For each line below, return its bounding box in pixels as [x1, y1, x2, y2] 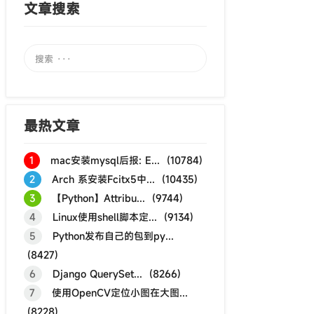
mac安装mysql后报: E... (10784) [40, 153, 203, 167]
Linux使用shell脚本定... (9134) [42, 210, 193, 224]
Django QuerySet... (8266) [42, 267, 181, 280]
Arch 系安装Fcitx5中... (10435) [41, 172, 198, 186]
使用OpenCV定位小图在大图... [41, 286, 188, 299]
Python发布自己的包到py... [42, 229, 174, 243]
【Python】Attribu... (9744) [41, 191, 183, 205]
